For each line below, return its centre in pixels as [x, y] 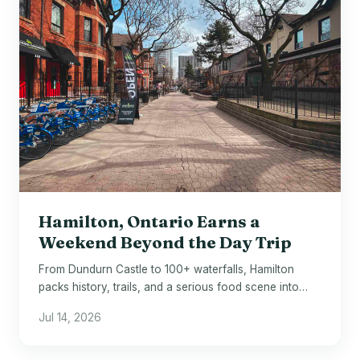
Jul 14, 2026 [70, 318]
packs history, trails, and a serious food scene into [169, 287]
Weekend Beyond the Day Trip [165, 242]
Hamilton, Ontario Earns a [149, 221]
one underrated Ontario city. [111, 305]
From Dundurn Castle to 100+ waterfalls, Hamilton [166, 270]
